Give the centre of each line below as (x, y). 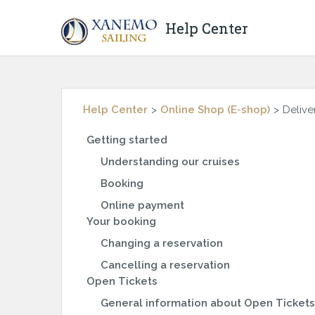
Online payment (142, 205)
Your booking (121, 221)
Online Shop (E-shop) (215, 110)
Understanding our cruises (170, 162)
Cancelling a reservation (165, 265)
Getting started (127, 140)
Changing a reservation (162, 243)
